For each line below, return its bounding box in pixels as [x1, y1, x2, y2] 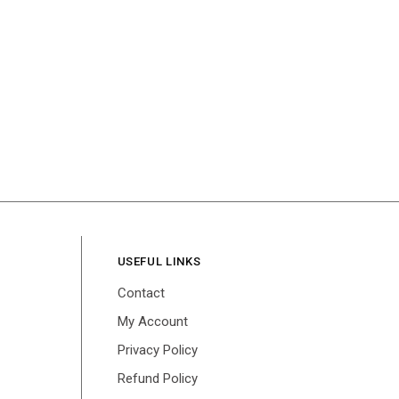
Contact [117, 285, 165, 302]
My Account [117, 313, 188, 330]
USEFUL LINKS [117, 255, 201, 269]
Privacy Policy [117, 342, 198, 359]
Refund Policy [117, 370, 198, 387]
